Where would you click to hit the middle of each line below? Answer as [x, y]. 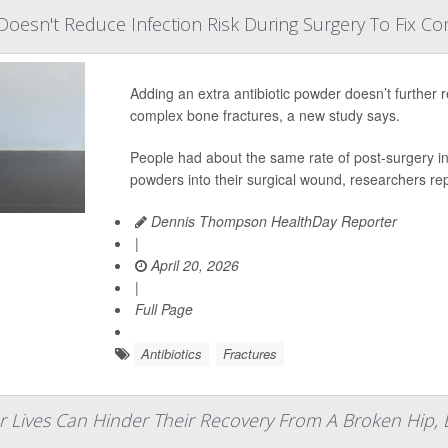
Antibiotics [171, 353]
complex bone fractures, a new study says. [264, 115]
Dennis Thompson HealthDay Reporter [271, 221]
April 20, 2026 [192, 265]
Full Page [163, 309]
